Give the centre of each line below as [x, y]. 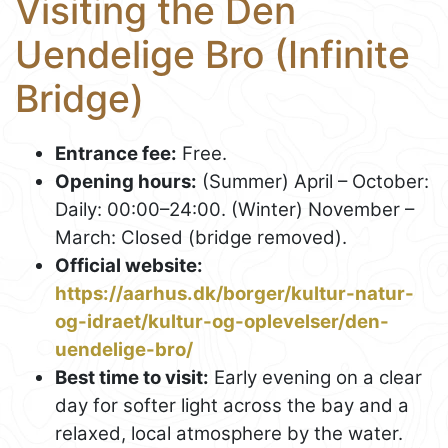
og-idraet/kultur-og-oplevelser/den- [222, 321]
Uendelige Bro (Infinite [212, 55]
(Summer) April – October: [313, 181]
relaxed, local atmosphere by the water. [229, 433]
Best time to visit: [132, 377]
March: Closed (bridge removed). [201, 237]
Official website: [129, 265]
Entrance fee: [116, 153]
